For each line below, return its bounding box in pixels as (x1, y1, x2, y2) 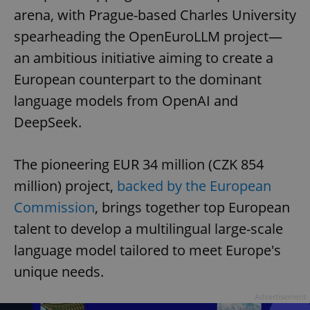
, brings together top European (95, 198, 290, 217)
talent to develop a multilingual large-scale (14, 219, 283, 239)
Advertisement (255, 291, 307, 302)
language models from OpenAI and (14, 91, 238, 111)
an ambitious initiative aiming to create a (14, 48, 273, 68)
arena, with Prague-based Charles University (14, 6, 296, 25)
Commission (14, 198, 95, 217)
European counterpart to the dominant (14, 70, 262, 89)
